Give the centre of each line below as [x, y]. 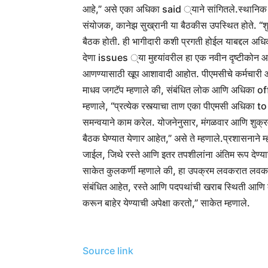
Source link [108, 251]
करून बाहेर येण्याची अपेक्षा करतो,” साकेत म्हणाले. [166, 203]
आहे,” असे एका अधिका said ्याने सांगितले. [160, 9]
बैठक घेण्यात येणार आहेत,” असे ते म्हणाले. [153, 138]
